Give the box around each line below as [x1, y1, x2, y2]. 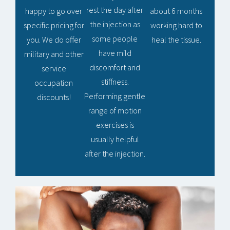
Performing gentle [84, 91, 146, 102]
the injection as [89, 19, 140, 30]
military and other [24, 49, 84, 60]
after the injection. [84, 148, 145, 159]
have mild [98, 48, 131, 59]
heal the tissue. [151, 34, 201, 45]
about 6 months [150, 6, 203, 16]
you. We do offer [26, 34, 81, 45]
